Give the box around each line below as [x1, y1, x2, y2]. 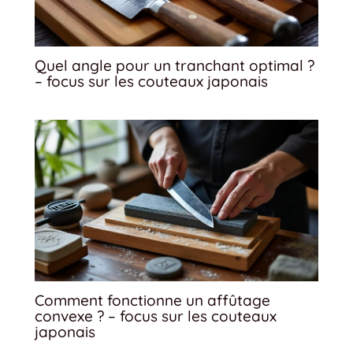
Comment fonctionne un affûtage [35, 291, 270, 310]
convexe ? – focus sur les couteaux [35, 307, 277, 326]
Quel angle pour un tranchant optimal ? [35, 55, 314, 75]
